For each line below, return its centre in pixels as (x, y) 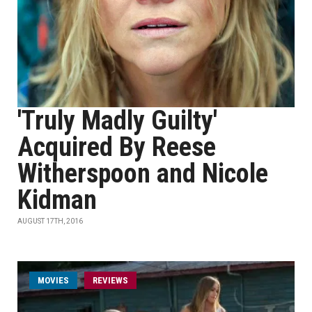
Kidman (57, 200)
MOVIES (53, 280)
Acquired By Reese (117, 147)
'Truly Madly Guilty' (117, 120)
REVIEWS (110, 280)
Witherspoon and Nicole (143, 173)
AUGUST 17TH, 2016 (50, 221)
